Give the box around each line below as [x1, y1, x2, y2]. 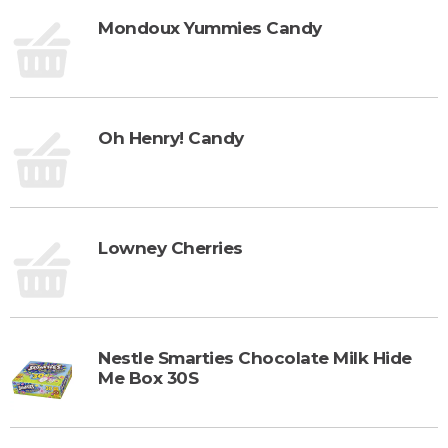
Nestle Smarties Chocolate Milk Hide [98, 347, 412, 368]
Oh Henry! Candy [98, 127, 244, 148]
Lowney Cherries [98, 237, 243, 258]
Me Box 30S [98, 367, 198, 388]
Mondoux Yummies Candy [98, 17, 322, 38]
